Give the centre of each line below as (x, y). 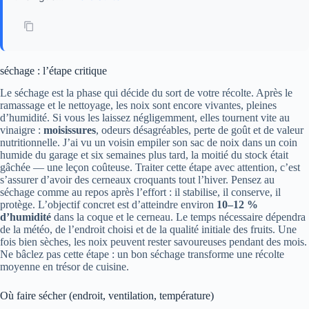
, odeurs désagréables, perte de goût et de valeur (200, 130)
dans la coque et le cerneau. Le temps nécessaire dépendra (178, 217)
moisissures (70, 130)
